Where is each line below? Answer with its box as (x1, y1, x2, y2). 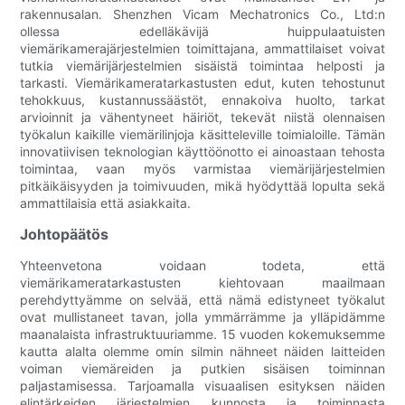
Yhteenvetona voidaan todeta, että (20, 258, 385, 274)
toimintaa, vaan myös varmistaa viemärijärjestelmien (20, 161, 385, 177)
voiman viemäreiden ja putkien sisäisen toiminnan (20, 361, 385, 377)
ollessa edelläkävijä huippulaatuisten (20, 24, 385, 40)
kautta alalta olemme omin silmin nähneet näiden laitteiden (20, 344, 385, 360)
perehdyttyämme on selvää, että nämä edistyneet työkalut (20, 292, 385, 308)
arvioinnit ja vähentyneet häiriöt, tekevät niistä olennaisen (20, 109, 385, 126)
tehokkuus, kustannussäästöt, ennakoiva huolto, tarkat (20, 92, 385, 108)
